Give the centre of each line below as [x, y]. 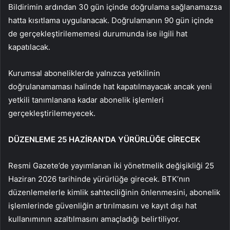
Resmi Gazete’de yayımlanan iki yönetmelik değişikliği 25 [111, 165]
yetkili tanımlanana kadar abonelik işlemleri [86, 100]
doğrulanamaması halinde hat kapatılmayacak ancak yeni [110, 86]
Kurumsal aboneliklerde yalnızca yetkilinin [84, 73]
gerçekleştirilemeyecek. [52, 113]
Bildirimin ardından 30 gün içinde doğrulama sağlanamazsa [115, 7]
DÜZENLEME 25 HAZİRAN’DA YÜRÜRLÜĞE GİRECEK [104, 139]
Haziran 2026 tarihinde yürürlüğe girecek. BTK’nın [99, 179]
